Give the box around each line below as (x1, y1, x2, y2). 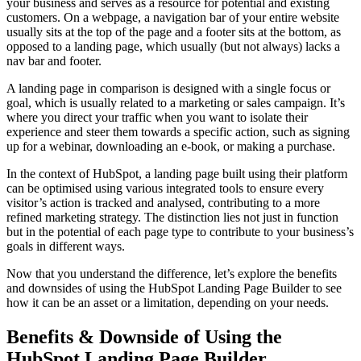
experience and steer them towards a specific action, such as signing (6, 124, 350, 139)
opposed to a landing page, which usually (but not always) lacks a (6, 39, 340, 53)
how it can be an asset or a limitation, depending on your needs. (6, 295, 332, 309)
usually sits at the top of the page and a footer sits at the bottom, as (6, 24, 341, 39)
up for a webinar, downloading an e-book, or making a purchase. (6, 139, 342, 153)
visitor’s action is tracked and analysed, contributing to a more (6, 195, 320, 210)
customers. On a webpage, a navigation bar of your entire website (6, 10, 339, 24)
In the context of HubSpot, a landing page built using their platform (6, 166, 347, 180)
